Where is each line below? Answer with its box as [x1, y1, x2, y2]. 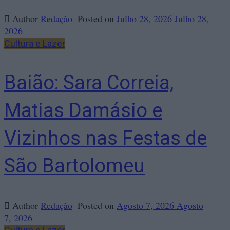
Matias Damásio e [4, 99, 162, 122]
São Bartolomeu [4, 155, 145, 177]
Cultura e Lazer [4, 38, 65, 49]
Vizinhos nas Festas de [4, 127, 207, 149]
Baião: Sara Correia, [4, 71, 174, 94]
